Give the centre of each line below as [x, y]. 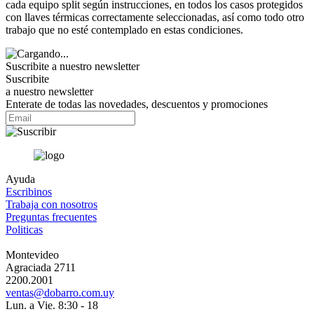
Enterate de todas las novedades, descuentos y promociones [137, 104]
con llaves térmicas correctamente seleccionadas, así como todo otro [155, 17]
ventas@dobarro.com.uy [60, 292]
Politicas [24, 229]
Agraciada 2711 [41, 267]
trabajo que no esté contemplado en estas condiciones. [124, 29]
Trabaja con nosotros [52, 204]
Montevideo [32, 254]
